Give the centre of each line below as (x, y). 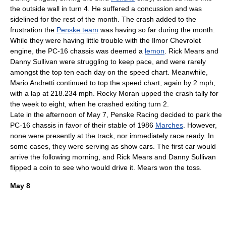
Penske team (77, 30)
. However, (200, 125)
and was (187, 9)
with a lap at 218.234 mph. (53, 93)
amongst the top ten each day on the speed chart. (90, 72)
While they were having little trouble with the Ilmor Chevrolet (105, 40)
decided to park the (190, 115)
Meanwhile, (189, 72)
